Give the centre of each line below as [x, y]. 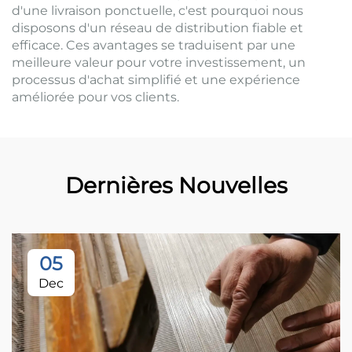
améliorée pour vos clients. [95, 97]
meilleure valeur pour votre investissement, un [159, 63]
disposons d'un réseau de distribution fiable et [158, 28]
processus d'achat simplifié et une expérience [156, 80]
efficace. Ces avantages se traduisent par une [154, 46]
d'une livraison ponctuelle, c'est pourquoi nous [158, 11]
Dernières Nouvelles [176, 186]
